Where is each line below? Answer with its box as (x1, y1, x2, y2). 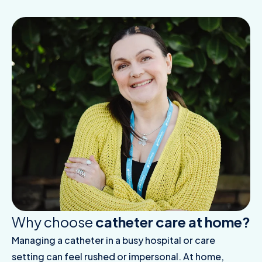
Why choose (12, 213, 95, 231)
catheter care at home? (95, 213, 250, 231)
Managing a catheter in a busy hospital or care (12, 234, 215, 247)
